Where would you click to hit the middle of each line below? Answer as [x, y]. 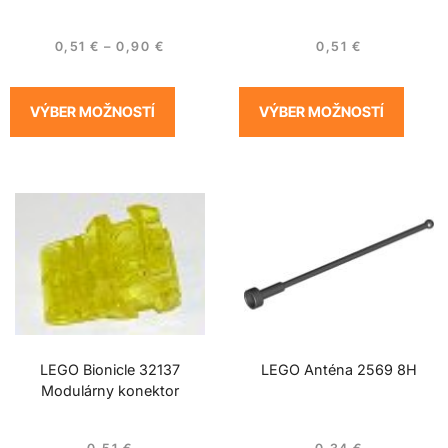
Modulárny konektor [109, 390]
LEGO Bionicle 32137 [109, 369]
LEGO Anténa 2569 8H [338, 369]
